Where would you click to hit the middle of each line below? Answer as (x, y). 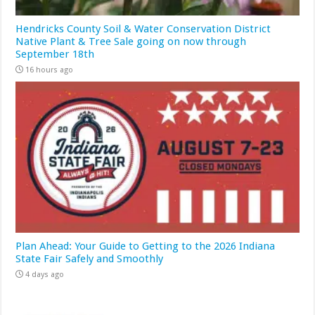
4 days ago (45, 274)
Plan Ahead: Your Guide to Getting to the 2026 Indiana (146, 246)
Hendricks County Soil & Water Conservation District (143, 29)
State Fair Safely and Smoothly (90, 258)
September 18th (55, 54)
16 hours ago (50, 70)
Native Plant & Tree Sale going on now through (131, 42)
